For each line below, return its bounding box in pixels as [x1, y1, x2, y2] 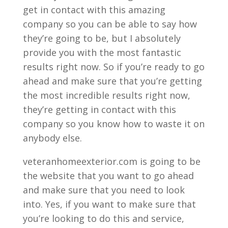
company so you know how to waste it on [22, 117, 205, 130]
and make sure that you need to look [22, 183, 185, 196]
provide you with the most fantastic [22, 46, 181, 59]
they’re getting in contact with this [22, 103, 176, 116]
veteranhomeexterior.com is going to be [22, 155, 201, 167]
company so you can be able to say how [22, 17, 197, 30]
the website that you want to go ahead [22, 169, 194, 182]
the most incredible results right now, [22, 89, 190, 101]
